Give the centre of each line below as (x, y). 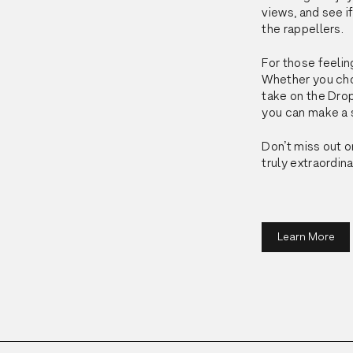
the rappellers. (303, 29)
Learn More (306, 237)
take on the (295, 96)
